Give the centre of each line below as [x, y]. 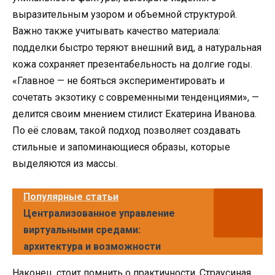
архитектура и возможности [92, 246]
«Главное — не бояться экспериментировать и [118, 80]
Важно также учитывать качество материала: [116, 31]
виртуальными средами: [82, 230]
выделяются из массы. [65, 163]
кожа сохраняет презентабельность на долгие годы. [132, 64]
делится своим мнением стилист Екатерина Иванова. [134, 114]
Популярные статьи [71, 196]
